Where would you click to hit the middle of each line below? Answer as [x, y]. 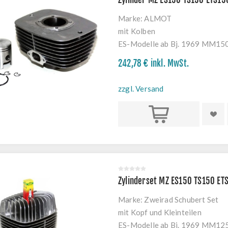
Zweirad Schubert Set [181, 199]
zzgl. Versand [141, 89]
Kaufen [159, 114]
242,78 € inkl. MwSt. [153, 63]
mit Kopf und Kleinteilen [160, 212]
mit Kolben [137, 31]
